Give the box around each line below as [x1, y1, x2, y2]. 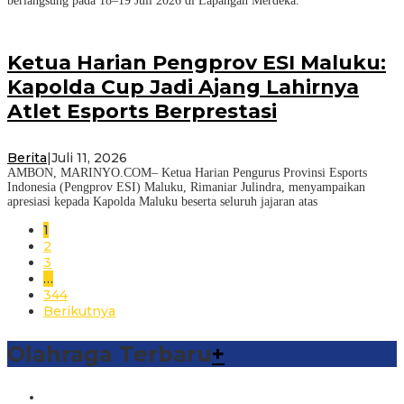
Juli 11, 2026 [51, 150, 127, 167]
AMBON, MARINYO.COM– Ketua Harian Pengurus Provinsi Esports [7, 166, 367, 180]
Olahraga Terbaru [7, 341, 212, 368]
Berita [7, 150, 47, 167]
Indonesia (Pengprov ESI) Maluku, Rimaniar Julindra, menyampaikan [7, 180, 365, 195]
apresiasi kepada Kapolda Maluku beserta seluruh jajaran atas [7, 195, 317, 209]
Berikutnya [43, 303, 115, 320]
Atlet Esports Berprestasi [7, 99, 277, 124]
